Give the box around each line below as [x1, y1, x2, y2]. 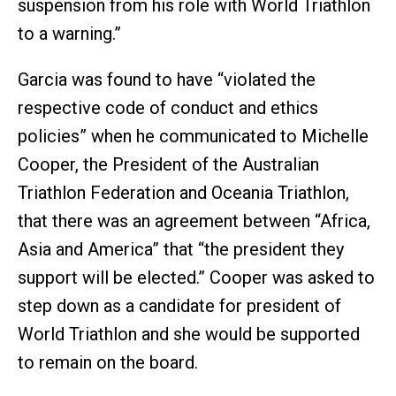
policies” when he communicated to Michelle [18, 125, 369, 147]
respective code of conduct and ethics [18, 96, 318, 118]
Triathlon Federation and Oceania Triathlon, [18, 181, 349, 203]
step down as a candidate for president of [18, 294, 341, 316]
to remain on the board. [18, 351, 198, 373]
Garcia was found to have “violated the [18, 68, 316, 90]
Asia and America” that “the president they [18, 238, 344, 260]
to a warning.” [18, 22, 121, 44]
